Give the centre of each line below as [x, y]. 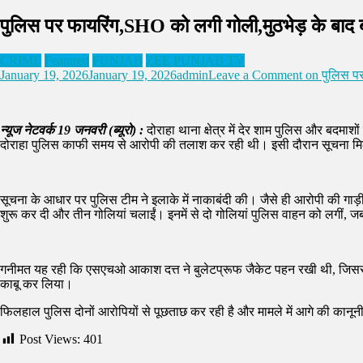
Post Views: [50, 339]
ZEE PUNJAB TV [195, 60]
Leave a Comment [255, 75]
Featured [67, 60]
